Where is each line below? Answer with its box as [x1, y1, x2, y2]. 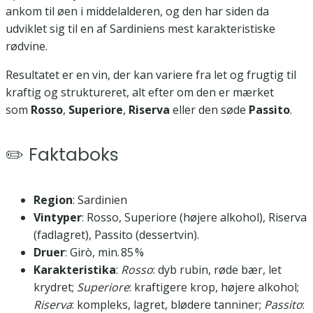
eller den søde [170, 102, 249, 118]
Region [34, 191, 73, 208]
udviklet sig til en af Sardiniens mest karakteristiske [6, 21, 275, 37]
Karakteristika [34, 261, 116, 277]
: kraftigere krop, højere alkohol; [129, 279, 299, 295]
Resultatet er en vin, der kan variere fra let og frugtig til [6, 67, 296, 83]
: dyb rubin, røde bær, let [153, 261, 282, 277]
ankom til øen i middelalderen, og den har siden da [6, 3, 269, 20]
